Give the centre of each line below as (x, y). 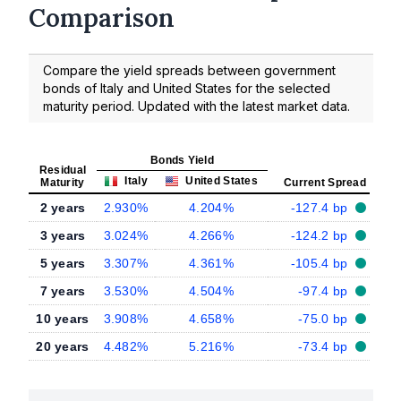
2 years (63, 208)
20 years (63, 347)
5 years (63, 264)
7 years (63, 291)
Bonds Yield (182, 161)
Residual (63, 171)
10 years (63, 319)
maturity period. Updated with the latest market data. (196, 107)
